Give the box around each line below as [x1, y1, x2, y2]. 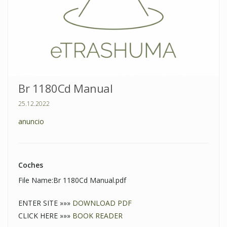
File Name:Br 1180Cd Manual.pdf [18, 175, 126, 185]
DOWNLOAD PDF [72, 198, 132, 208]
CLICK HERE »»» [18, 211, 72, 221]
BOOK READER [72, 211, 123, 221]
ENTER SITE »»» [18, 198, 72, 208]
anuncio [18, 117, 44, 127]
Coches [18, 160, 43, 170]
